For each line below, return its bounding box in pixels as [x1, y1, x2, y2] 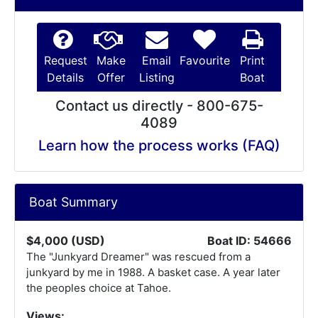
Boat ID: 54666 [207, 234, 292, 248]
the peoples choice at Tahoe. [26, 281, 171, 295]
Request [43, 53, 87, 67]
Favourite [179, 53, 230, 67]
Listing [138, 70, 175, 84]
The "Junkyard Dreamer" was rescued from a [26, 250, 251, 263]
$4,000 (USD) [26, 234, 105, 248]
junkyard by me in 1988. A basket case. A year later [26, 265, 280, 279]
